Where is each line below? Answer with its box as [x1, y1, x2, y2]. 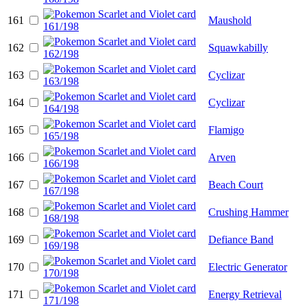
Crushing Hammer [208, 206, 288, 218]
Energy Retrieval [208, 288, 282, 300]
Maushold [208, 14, 251, 26]
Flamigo [208, 123, 244, 136]
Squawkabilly [208, 41, 268, 53]
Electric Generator [208, 260, 287, 273]
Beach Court [208, 178, 263, 191]
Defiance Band [208, 233, 273, 245]
